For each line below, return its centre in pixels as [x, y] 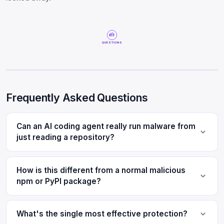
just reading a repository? [65, 137]
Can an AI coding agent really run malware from [106, 126]
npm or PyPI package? [59, 181]
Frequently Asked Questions [77, 98]
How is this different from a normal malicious [101, 170]
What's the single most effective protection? [102, 214]
